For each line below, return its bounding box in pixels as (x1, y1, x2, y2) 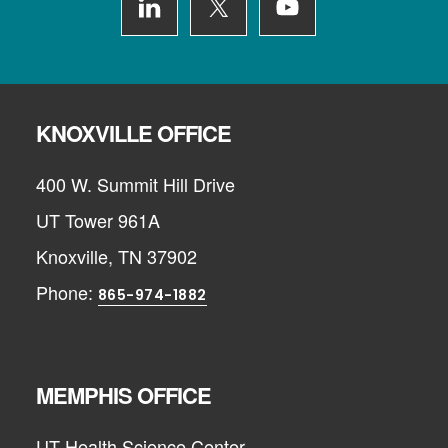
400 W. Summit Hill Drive (35, 171, 235, 198)
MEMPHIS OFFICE (35, 378, 211, 411)
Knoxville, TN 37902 (35, 243, 197, 270)
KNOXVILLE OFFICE (35, 117, 231, 150)
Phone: (35, 279, 98, 306)
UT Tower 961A (35, 207, 160, 234)
